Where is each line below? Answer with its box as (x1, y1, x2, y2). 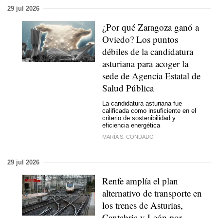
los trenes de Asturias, (102, 199, 183, 211)
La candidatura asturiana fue (102, 100, 182, 107)
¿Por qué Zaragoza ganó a (102, 20, 199, 33)
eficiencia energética (102, 122, 160, 129)
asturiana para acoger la (102, 57, 188, 70)
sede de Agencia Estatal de (102, 69, 200, 82)
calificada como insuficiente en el (102, 107, 196, 114)
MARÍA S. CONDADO (102, 133, 154, 140)
